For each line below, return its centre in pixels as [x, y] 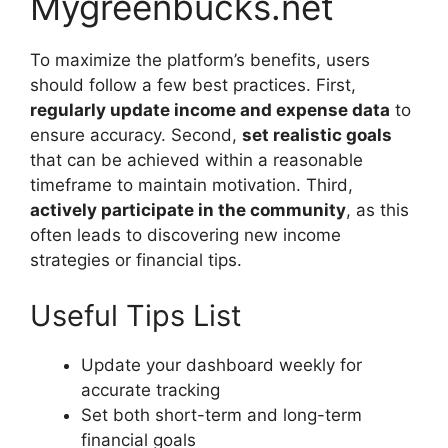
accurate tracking [150, 389]
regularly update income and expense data [210, 110]
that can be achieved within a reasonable [196, 160]
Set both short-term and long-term [221, 414]
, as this [377, 210]
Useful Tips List [136, 315]
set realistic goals [317, 135]
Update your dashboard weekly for [221, 364]
